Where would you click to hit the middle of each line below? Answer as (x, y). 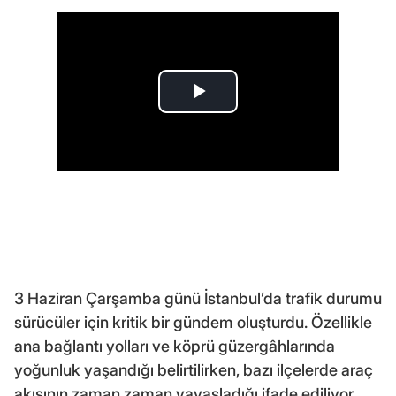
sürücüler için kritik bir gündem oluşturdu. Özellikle (193, 322)
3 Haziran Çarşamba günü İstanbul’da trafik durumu (198, 298)
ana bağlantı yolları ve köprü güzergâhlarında (175, 346)
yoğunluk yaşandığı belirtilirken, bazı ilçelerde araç (194, 369)
